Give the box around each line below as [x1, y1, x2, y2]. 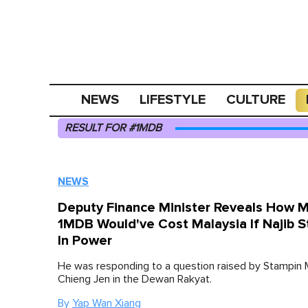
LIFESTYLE [140, 91, 206, 108]
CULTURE [226, 91, 286, 108]
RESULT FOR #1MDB [65, 122, 162, 133]
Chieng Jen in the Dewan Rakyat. [58, 274, 212, 285]
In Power [58, 232, 112, 249]
